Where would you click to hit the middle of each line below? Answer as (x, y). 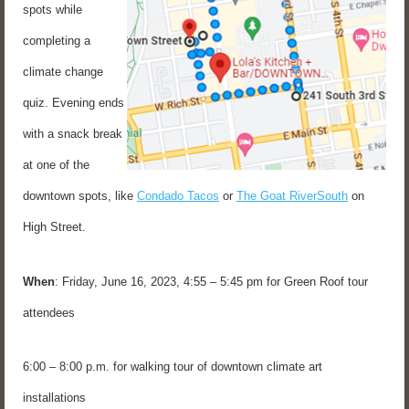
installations (54, 398)
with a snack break (73, 134)
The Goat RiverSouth (292, 196)
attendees (49, 312)
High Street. (54, 227)
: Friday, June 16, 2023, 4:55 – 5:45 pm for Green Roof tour (211, 281)
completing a (57, 41)
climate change (63, 72)
